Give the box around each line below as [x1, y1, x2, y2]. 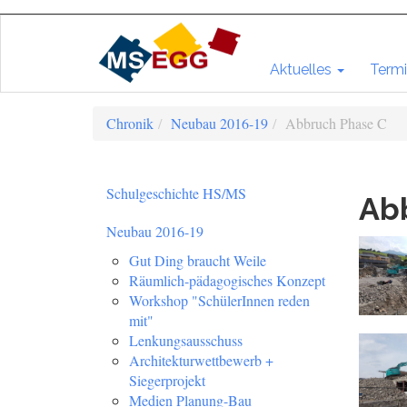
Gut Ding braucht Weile [129, 251, 266, 270]
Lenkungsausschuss [129, 331, 243, 350]
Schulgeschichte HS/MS [106, 184, 246, 203]
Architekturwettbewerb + [129, 351, 273, 370]
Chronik [106, 114, 154, 133]
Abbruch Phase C [285, 114, 387, 133]
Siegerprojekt [129, 371, 205, 390]
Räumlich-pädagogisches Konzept [129, 271, 325, 290]
